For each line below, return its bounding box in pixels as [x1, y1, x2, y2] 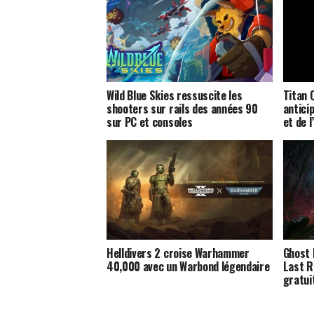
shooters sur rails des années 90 [107, 100, 258, 117]
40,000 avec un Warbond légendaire [107, 257, 270, 275]
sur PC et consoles [107, 113, 193, 130]
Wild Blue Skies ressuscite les [107, 86, 243, 104]
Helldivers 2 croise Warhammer [107, 244, 250, 261]
